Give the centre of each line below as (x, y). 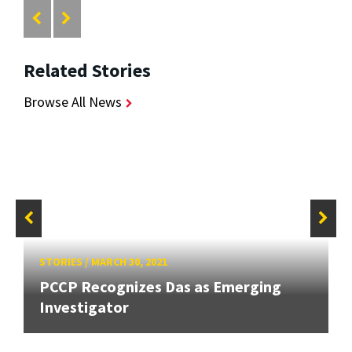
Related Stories (87, 71)
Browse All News (73, 102)
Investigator (86, 307)
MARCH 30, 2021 (129, 262)
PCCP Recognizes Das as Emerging (160, 287)
